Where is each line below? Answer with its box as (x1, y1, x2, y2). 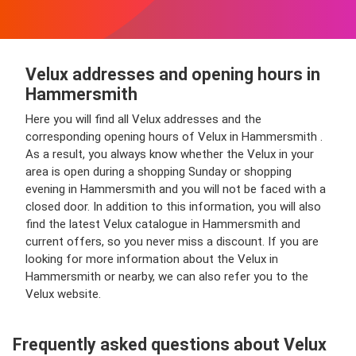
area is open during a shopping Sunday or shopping (25, 164, 292, 179)
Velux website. (25, 287, 101, 301)
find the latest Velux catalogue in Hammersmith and (25, 217, 300, 231)
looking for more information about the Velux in (25, 252, 278, 266)
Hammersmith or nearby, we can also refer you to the (25, 269, 308, 284)
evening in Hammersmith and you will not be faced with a (25, 182, 326, 196)
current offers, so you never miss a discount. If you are (25, 234, 319, 249)
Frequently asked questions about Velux (13, 335, 327, 354)
